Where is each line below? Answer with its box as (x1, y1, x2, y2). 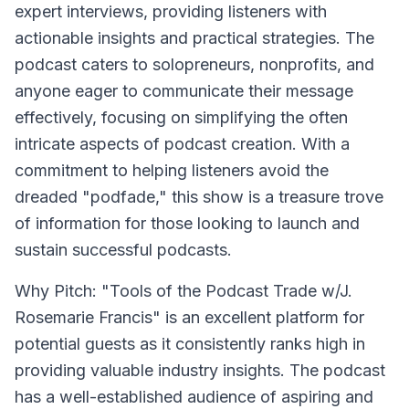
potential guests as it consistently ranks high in (15, 334, 365, 353)
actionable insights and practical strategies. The (15, 28, 374, 47)
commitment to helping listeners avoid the (15, 161, 329, 180)
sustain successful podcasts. (15, 240, 232, 259)
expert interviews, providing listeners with (15, 2, 327, 21)
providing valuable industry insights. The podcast (15, 361, 385, 380)
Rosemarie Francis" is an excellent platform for (15, 308, 364, 327)
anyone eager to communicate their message (15, 81, 353, 100)
